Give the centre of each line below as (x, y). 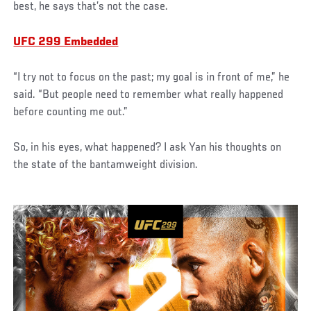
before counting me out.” (71, 112)
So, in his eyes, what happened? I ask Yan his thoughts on (148, 148)
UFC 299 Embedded (66, 42)
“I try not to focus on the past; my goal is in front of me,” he (152, 77)
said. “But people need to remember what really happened (149, 95)
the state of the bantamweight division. (107, 165)
